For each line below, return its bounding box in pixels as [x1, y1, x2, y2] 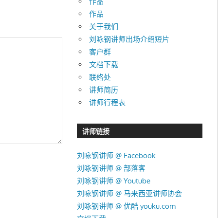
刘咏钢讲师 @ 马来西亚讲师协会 [76, 188, 182, 198]
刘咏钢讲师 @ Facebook [76, 150, 156, 160]
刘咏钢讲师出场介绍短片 [89, 35, 170, 44]
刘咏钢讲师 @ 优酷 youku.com [76, 201, 176, 211]
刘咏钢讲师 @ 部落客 [76, 163, 145, 173]
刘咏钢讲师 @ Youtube [76, 176, 150, 185]
